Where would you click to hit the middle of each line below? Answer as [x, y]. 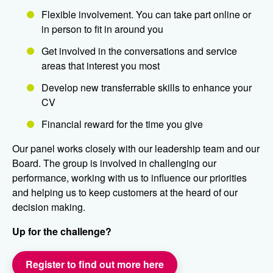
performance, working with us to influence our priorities [129, 177]
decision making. [49, 207]
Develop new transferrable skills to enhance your [147, 87]
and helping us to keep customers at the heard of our [125, 192]
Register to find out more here [95, 264]
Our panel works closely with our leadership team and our [136, 148]
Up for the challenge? [62, 231]
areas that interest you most [101, 65]
